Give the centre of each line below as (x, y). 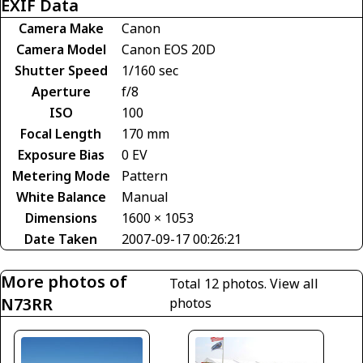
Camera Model (61, 49)
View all (295, 283)
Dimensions (61, 218)
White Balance (61, 196)
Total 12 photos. (220, 283)
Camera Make (61, 28)
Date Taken (61, 239)
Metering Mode (61, 175)
